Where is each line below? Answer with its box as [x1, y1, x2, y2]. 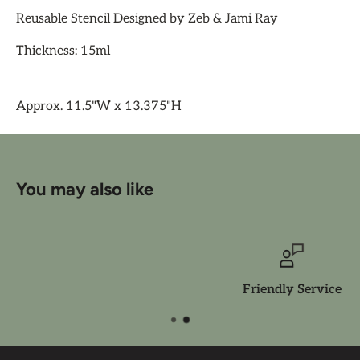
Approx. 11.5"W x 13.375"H [16, 98, 182, 114]
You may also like [16, 178, 153, 200]
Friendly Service [153, 281, 252, 297]
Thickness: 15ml [16, 43, 110, 59]
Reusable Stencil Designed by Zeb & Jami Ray [16, 10, 278, 27]
